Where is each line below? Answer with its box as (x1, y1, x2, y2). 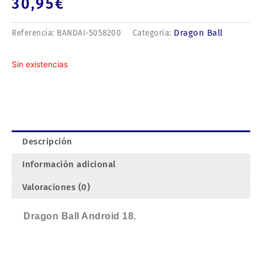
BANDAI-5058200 (57, 28, 121, 39)
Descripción (22, 136, 73, 147)
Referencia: (12, 28, 57, 39)
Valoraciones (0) (22, 182, 90, 193)
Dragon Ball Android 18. (23, 211, 136, 222)
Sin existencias (12, 60, 68, 70)
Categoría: (132, 28, 174, 39)
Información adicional (22, 159, 116, 170)
